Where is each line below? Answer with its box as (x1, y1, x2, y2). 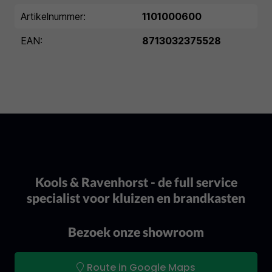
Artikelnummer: (21, 10, 86, 22)
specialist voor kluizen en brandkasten (27, 190, 245, 206)
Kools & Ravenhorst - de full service (35, 174, 237, 190)
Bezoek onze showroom (68, 224, 204, 240)
